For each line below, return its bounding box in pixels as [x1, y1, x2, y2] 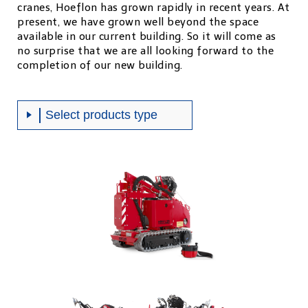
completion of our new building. [17, 59, 183, 71]
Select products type [45, 108, 157, 122]
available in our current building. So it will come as [17, 30, 276, 43]
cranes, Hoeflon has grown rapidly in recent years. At [17, 1, 290, 14]
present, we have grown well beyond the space [17, 16, 258, 28]
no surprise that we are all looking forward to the [17, 45, 274, 57]
